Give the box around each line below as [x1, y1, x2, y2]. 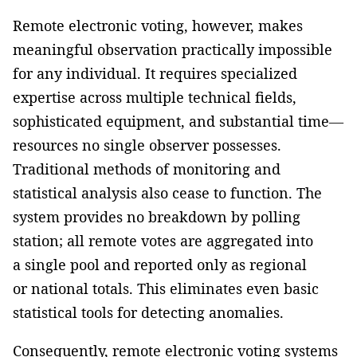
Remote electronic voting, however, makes [13, 16, 303, 36]
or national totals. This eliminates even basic [13, 279, 319, 299]
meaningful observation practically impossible [13, 40, 332, 60]
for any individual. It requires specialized [13, 64, 297, 84]
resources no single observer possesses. [13, 135, 281, 155]
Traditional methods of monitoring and [13, 159, 280, 179]
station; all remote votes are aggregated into [13, 231, 313, 251]
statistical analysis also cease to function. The [13, 183, 322, 203]
